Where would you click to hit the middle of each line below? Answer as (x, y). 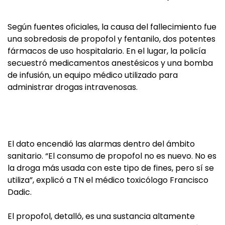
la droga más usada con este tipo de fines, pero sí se (111, 168)
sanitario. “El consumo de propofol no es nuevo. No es (112, 156)
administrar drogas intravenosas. (73, 87)
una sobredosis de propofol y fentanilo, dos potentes (111, 39)
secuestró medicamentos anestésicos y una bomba (110, 63)
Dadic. (20, 192)
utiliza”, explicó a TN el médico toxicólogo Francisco (108, 180)
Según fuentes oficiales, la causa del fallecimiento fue (112, 27)
